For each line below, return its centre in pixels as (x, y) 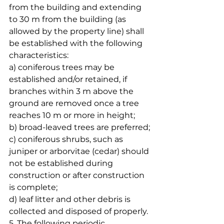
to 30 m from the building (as (68, 19)
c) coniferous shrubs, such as (67, 139)
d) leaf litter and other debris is (71, 199)
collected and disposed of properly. (78, 211)
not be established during (62, 163)
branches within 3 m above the (72, 91)
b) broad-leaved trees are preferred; (79, 127)
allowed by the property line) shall (77, 31)
